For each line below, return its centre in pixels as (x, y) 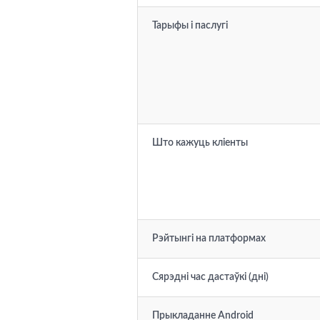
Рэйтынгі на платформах (209, 239)
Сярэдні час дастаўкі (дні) (210, 277)
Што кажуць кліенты (200, 143)
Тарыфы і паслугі (190, 26)
